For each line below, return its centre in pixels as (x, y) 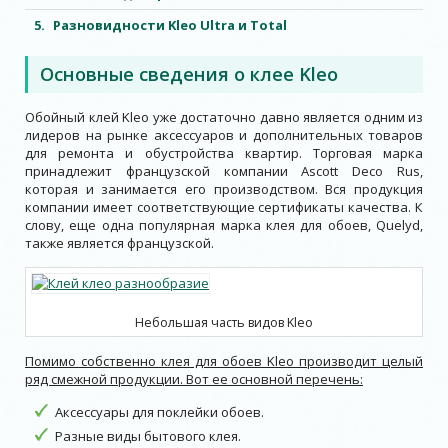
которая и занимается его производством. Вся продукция (224, 189)
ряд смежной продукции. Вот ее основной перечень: (194, 379)
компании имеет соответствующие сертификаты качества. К (224, 207)
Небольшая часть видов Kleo (224, 322)
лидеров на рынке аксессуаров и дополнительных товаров (224, 135)
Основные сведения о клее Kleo (189, 74)
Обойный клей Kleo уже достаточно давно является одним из (224, 117)
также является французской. (119, 243)
